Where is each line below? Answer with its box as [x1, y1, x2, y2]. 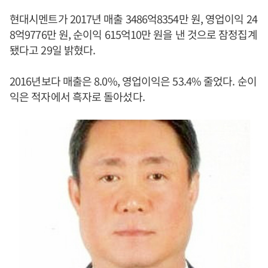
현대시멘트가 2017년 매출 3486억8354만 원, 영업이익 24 [10, 11, 257, 26]
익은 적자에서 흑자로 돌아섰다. [10, 89, 145, 104]
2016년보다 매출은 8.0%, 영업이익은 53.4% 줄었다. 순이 [10, 73, 257, 89]
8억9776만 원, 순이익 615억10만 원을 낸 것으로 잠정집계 [10, 26, 257, 42]
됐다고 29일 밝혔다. [10, 42, 96, 57]
